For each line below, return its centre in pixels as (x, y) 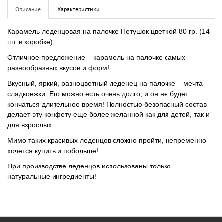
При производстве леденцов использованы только (89, 166)
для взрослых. (30, 125)
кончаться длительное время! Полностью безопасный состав (107, 104)
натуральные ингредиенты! (52, 176)
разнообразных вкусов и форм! (58, 68)
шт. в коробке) (30, 41)
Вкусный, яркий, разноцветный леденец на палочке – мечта (105, 83)
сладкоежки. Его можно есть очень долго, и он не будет (98, 93)
